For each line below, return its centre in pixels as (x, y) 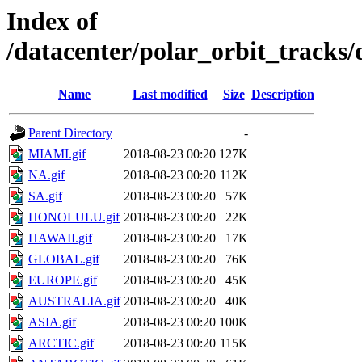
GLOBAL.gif (64, 259)
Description (283, 95)
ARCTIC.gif (61, 343)
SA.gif (45, 196)
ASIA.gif (52, 322)
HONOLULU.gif (74, 217)
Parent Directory (70, 133)
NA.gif (46, 175)
